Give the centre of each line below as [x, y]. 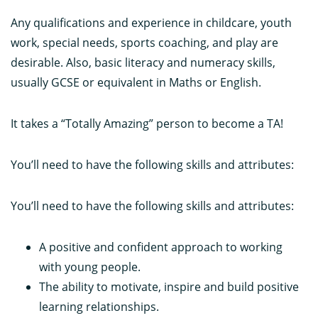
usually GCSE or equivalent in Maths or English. [136, 82]
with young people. [90, 267]
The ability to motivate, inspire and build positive [169, 286]
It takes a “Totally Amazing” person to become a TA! [147, 123]
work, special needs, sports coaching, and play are [144, 42]
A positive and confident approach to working [161, 247]
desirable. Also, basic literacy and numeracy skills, [143, 62]
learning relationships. [99, 306]
